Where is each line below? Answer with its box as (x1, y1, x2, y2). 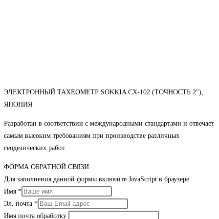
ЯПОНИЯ (4, 101, 32, 109)
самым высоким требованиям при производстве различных (4, 132, 179, 140)
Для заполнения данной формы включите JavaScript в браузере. (4, 175, 191, 183)
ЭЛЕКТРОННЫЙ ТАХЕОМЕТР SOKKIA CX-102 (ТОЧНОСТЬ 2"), (4, 88, 203, 96)
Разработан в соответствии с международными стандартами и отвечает (4, 120, 214, 128)
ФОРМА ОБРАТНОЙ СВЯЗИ (4, 163, 89, 171)
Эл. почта (4, 200, 34, 208)
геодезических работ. (4, 144, 66, 152)
